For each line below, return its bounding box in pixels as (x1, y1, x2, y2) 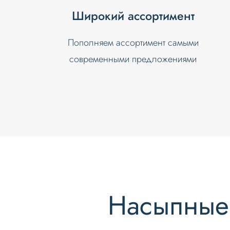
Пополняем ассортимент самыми (67, 35, 199, 49)
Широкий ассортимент (71, 7, 195, 25)
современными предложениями (69, 52, 197, 66)
